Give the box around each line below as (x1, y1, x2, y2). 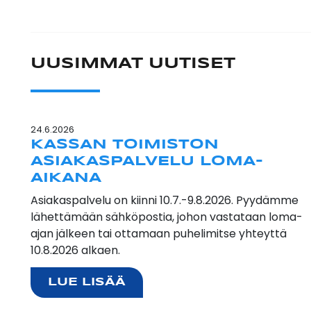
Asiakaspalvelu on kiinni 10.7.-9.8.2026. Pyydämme (31, 192, 299, 208)
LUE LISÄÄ (48, 277, 126, 287)
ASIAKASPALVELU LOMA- (31, 155, 263, 168)
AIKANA (31, 171, 101, 185)
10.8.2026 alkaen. (31, 242, 120, 258)
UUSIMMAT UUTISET (31, 56, 235, 72)
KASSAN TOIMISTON (31, 138, 219, 151)
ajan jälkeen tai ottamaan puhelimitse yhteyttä (31, 226, 287, 242)
